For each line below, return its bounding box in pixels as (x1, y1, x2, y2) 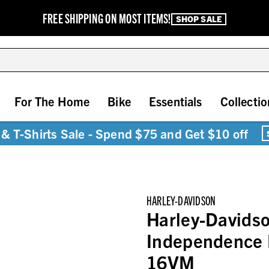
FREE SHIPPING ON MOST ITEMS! (43, 10, 171, 26)
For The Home (14, 94, 90, 109)
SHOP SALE (175, 13, 222, 24)
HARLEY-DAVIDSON (147, 192, 216, 208)
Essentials (148, 94, 202, 109)
